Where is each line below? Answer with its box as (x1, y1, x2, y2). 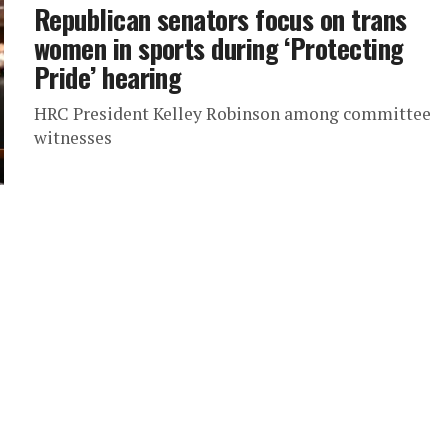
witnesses (34, 126, 112, 149)
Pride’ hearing (34, 57, 182, 97)
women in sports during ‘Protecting (34, 28, 404, 68)
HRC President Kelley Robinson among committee (34, 102, 431, 125)
